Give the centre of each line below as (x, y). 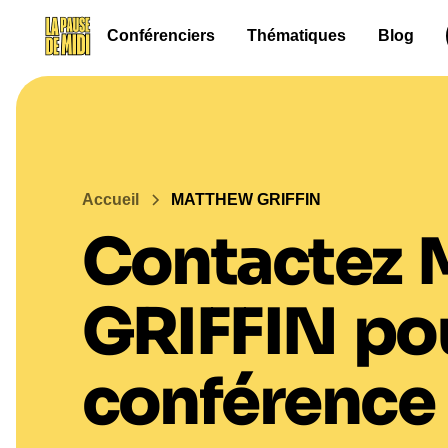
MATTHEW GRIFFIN (245, 199)
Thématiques (296, 35)
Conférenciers (160, 35)
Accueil (110, 199)
